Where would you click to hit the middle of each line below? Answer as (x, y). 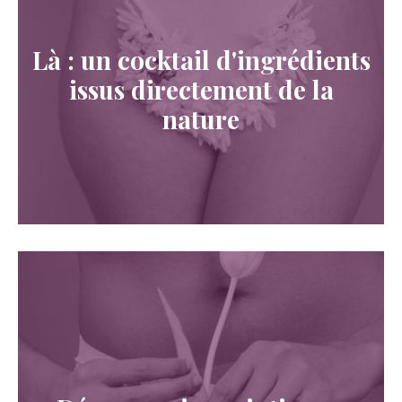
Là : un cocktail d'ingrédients (201, 59)
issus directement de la (201, 89)
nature (201, 118)
